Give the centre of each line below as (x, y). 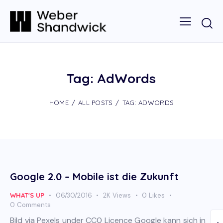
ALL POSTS (95, 103)
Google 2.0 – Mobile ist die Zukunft (94, 177)
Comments (34, 205)
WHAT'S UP (27, 195)
